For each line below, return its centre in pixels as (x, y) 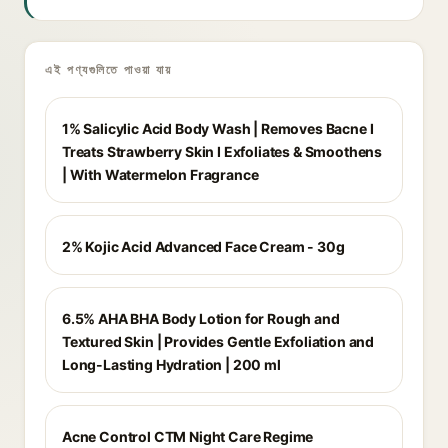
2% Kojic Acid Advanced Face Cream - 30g (203, 246)
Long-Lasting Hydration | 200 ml (171, 364)
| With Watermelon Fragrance (160, 174)
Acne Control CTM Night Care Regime (188, 436)
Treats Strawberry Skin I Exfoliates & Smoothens (222, 151)
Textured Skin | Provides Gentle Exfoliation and (218, 341)
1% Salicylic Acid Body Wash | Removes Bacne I (218, 128)
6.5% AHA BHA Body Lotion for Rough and (201, 318)
